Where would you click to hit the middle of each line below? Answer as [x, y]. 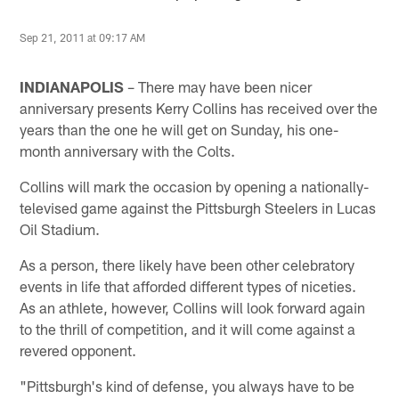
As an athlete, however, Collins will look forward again [193, 307]
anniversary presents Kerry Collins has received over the [199, 107]
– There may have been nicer [218, 86]
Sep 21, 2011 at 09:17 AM [83, 38]
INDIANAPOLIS [72, 86]
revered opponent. [78, 350]
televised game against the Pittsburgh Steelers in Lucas [198, 207]
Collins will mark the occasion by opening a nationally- [195, 186]
